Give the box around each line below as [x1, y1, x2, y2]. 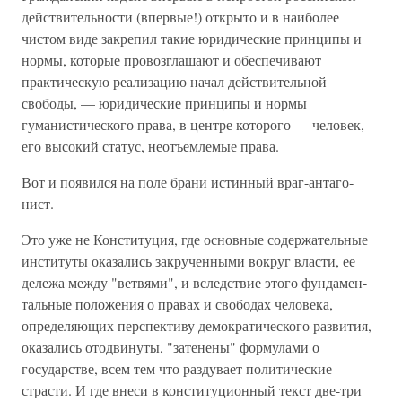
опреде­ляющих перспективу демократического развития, [22, 316, 371, 335]
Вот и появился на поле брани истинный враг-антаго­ [22, 172, 354, 191]
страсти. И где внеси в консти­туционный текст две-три [22, 380, 362, 399]
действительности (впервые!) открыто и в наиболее [22, 7, 339, 26]
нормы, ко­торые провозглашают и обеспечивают [22, 50, 321, 69]
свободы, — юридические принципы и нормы [22, 93, 307, 112]
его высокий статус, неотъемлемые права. [22, 136, 279, 155]
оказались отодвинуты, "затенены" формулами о [22, 337, 319, 356]
